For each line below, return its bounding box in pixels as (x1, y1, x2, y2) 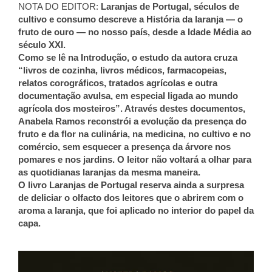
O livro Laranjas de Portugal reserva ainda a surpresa (18, 179, 244, 190)
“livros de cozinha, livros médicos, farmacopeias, (18, 64, 226, 75)
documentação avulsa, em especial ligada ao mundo (18, 90, 238, 101)
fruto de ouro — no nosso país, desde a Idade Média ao (18, 26, 251, 37)
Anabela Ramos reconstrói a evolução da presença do (18, 115, 246, 126)
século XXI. (18, 39, 66, 50)
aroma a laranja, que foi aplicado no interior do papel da (18, 205, 254, 216)
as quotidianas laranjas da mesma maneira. (18, 166, 200, 177)
